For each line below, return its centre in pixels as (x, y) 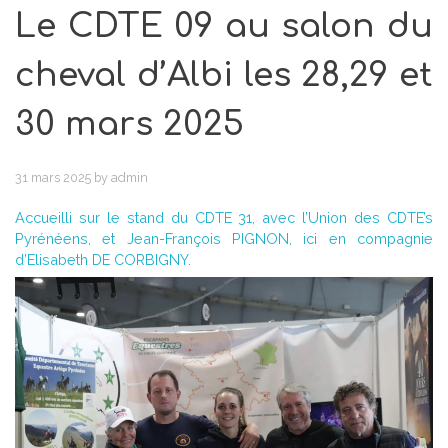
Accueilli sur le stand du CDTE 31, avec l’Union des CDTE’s (224, 217)
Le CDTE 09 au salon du (224, 27)
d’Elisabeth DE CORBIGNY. (103, 259)
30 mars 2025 (129, 125)
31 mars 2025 (53, 178)
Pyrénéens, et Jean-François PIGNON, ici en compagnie (224, 238)
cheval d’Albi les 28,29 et (224, 76)
